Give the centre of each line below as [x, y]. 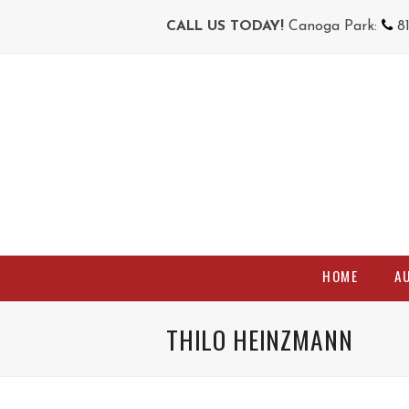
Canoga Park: [333, 26]
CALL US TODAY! [225, 26]
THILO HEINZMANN [260, 339]
